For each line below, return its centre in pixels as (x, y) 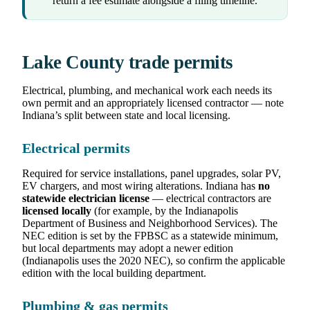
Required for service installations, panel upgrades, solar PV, (152, 174)
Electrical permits (76, 149)
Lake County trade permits (128, 63)
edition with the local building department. (114, 273)
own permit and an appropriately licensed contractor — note (153, 103)
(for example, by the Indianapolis (165, 211)
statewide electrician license (86, 199)
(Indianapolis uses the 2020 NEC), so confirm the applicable (154, 261)
